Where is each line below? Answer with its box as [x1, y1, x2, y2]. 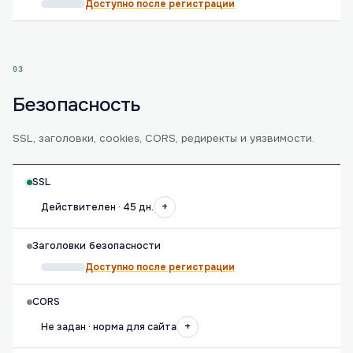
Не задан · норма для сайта [41, 321, 176, 333]
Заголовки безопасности [32, 240, 161, 252]
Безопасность [13, 92, 141, 117]
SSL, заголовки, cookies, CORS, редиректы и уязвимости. [13, 132, 314, 145]
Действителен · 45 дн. [41, 201, 154, 214]
